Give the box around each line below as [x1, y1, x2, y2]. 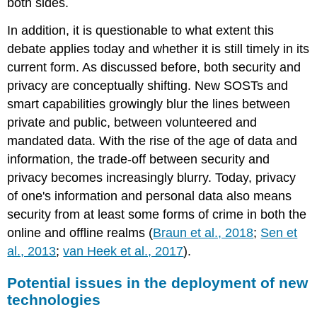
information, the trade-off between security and [7, 151, 270, 166]
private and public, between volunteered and [7, 115, 258, 129]
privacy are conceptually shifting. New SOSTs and [7, 78, 289, 93]
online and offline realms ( [7, 225, 154, 240]
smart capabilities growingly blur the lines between [7, 96, 291, 111]
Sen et [260, 225, 298, 240]
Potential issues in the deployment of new [7, 275, 309, 292]
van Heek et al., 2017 [63, 243, 184, 258]
